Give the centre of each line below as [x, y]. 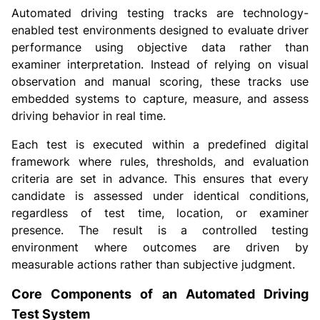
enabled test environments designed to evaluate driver [160, 30]
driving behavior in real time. [89, 115]
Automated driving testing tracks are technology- [160, 12]
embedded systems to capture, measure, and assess [160, 98]
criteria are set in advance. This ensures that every [160, 178]
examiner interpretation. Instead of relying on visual [160, 64]
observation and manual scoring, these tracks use [160, 81]
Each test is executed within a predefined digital [160, 144]
